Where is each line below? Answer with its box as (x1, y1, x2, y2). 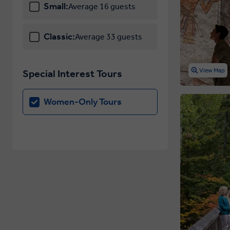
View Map (199, 66, 225, 74)
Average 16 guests (68, 2, 136, 11)
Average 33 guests (75, 32, 142, 42)
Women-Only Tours (44, 96, 122, 107)
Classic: (44, 31, 75, 42)
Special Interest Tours (23, 67, 122, 80)
